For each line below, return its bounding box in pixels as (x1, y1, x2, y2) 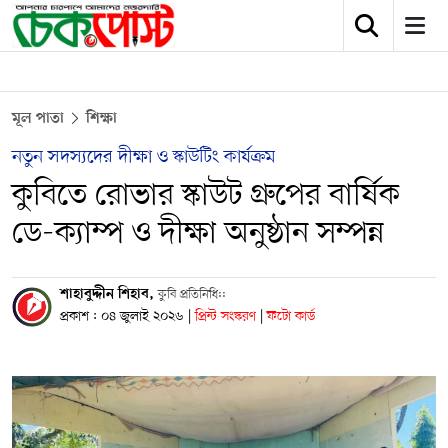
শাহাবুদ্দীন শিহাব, (60, 286, 158, 303)
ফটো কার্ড (267, 307, 315, 326)
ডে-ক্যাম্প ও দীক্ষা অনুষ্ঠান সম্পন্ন (12, 213, 384, 255)
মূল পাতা (12, 110, 64, 128)
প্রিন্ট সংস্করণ (195, 307, 260, 326)
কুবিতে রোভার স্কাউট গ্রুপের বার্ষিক (12, 175, 400, 217)
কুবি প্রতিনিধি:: (158, 286, 226, 303)
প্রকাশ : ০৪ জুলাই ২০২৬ (60, 307, 184, 326)
